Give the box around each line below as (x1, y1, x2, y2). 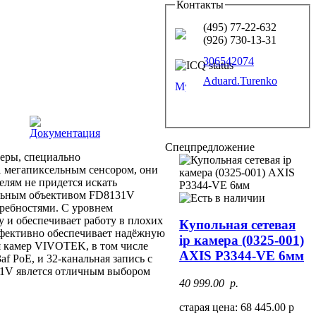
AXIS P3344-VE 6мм (179, 248, 304, 264)
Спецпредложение (165, 140, 255, 153)
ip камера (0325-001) (179, 233, 304, 248)
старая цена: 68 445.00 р (179, 301, 294, 314)
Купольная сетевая (179, 217, 296, 233)
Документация (30, 126, 100, 139)
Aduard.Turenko (203, 74, 277, 87)
